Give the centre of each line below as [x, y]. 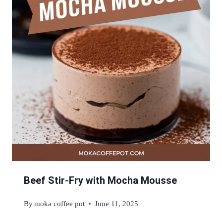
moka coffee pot [60, 204]
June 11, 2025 [117, 204]
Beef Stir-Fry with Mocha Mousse [100, 181]
